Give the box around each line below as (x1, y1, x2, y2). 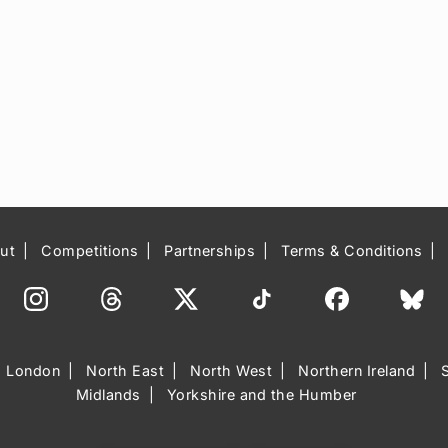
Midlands (75, 386, 141, 404)
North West (190, 362, 273, 380)
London (6, 362, 61, 380)
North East (86, 362, 165, 380)
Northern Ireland (298, 362, 416, 380)
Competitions (41, 242, 139, 260)
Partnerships (164, 242, 256, 260)
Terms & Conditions (281, 242, 423, 260)
